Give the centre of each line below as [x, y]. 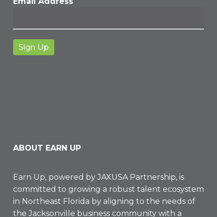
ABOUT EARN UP [47, 148]
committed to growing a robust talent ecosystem [108, 189]
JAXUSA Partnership [136, 177]
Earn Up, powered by [55, 177]
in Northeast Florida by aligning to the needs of [104, 201]
